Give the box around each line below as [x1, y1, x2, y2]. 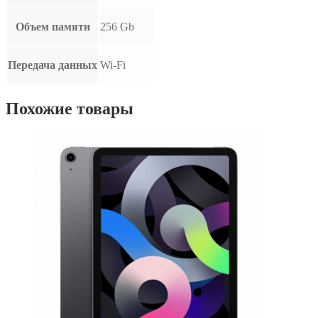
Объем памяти [15, 20, 90, 33]
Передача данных [8, 58, 97, 71]
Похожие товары [6, 99, 133, 118]
